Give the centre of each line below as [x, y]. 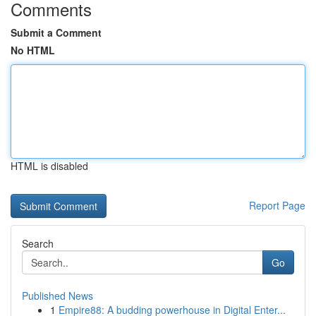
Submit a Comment [56, 32]
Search [38, 243]
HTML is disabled [49, 166]
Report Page [277, 205]
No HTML [33, 50]
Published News [57, 296]
